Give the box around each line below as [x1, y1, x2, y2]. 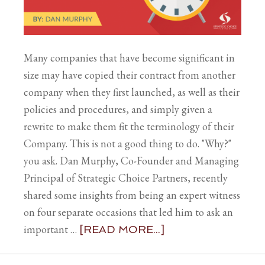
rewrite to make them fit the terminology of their [24, 119, 234, 133]
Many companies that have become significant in [24, 50, 235, 64]
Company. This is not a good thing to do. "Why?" [24, 136, 231, 150]
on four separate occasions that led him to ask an [24, 205, 233, 219]
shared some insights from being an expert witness [24, 188, 240, 202]
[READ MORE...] [79, 222, 164, 235]
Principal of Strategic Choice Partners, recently [24, 170, 228, 185]
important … [24, 222, 79, 236]
